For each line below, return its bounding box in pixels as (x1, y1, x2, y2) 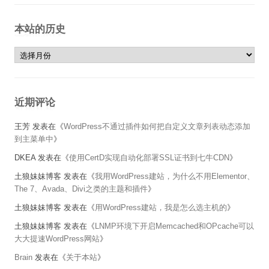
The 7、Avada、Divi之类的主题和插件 (14, 184, 148, 194)
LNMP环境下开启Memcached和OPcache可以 (95, 222, 254, 231)
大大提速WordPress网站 (14, 234, 100, 244)
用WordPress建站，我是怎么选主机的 (95, 203, 227, 213)
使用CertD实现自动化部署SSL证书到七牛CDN (69, 153, 229, 163)
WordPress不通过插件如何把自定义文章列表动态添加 (64, 122, 250, 131)
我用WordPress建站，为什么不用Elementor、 (95, 172, 255, 181)
